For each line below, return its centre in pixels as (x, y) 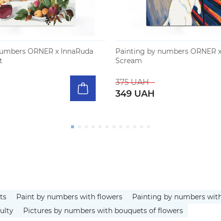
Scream (129, 61)
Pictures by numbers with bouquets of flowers (103, 210)
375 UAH (132, 82)
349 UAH (135, 93)
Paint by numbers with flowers (69, 197)
